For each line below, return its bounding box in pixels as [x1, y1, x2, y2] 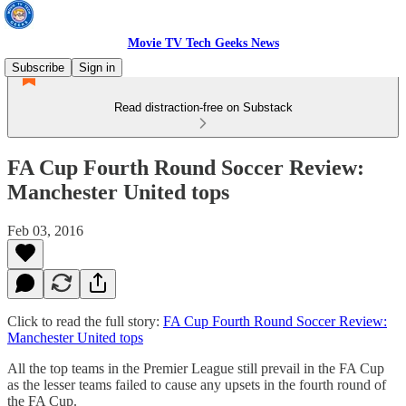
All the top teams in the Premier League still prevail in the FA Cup [7, 360, 384, 376]
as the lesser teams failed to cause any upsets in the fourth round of [7, 376, 386, 392]
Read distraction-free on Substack [113, 101, 293, 114]
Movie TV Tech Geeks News [127, 36, 279, 50]
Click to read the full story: [7, 313, 163, 329]
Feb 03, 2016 [7, 222, 83, 238]
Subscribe [12, 61, 64, 74]
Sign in [79, 61, 115, 74]
